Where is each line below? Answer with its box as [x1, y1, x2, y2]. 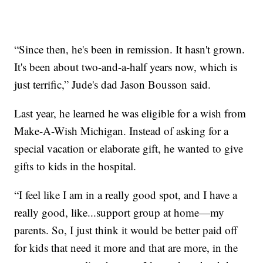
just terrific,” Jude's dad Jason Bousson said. [14, 77, 211, 92]
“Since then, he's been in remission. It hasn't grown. [14, 42, 245, 57]
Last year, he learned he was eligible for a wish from [14, 106, 247, 121]
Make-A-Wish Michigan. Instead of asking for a [14, 123, 229, 139]
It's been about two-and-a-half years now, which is [14, 59, 238, 75]
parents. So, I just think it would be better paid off [14, 222, 238, 238]
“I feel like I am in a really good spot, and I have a [14, 187, 238, 203]
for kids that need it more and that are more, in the [14, 240, 238, 255]
